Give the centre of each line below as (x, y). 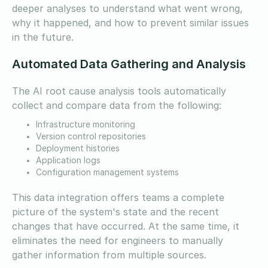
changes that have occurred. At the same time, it (126, 226)
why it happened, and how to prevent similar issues (130, 22)
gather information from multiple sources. (111, 255)
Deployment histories (78, 148)
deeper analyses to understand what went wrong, (127, 8)
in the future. (44, 37)
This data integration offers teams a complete (118, 197)
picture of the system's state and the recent (115, 211)
